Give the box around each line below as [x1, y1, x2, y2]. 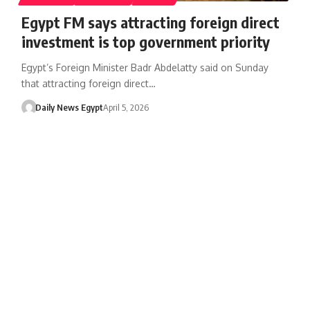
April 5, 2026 [103, 101, 149, 113]
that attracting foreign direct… [21, 77, 156, 89]
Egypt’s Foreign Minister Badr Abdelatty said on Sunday [21, 61, 268, 73]
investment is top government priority [21, 31, 270, 51]
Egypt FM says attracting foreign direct [21, 12, 280, 32]
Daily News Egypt [35, 101, 104, 113]
